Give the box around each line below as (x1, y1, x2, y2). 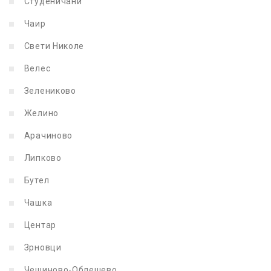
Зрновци (22, 242, 62, 252)
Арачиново (22, 130, 73, 140)
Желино (22, 108, 59, 118)
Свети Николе (22, 41, 85, 51)
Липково (22, 152, 62, 163)
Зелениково (22, 85, 76, 96)
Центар (22, 220, 56, 230)
